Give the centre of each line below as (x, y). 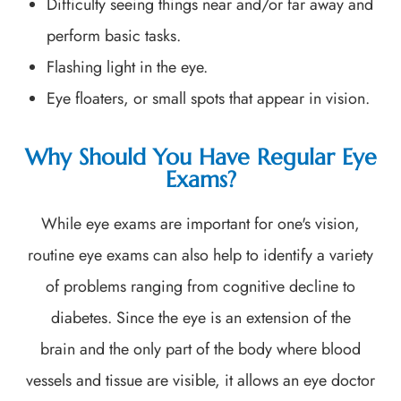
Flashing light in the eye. (128, 67)
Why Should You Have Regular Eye (200, 156)
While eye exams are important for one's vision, (200, 223)
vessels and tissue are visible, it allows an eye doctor (200, 380)
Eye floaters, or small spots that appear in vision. (209, 98)
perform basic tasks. (114, 35)
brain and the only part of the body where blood (200, 349)
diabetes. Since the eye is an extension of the (200, 317)
